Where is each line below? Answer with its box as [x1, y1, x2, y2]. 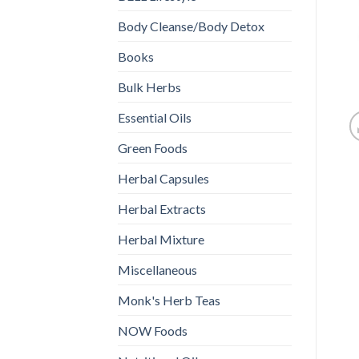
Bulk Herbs [118, 79, 181, 95]
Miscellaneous [118, 261, 197, 277]
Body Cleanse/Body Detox [118, 18, 264, 34]
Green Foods [118, 139, 188, 155]
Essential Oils [118, 109, 192, 125]
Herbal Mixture [118, 231, 204, 247]
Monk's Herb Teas [118, 292, 220, 308]
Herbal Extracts [118, 200, 206, 216]
